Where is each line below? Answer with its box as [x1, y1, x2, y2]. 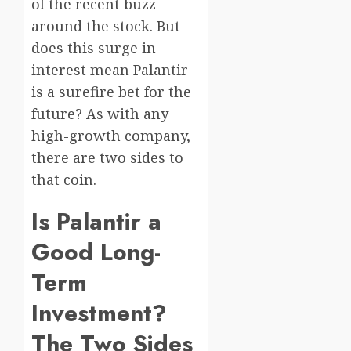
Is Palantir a [31, 204, 161, 239]
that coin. [31, 170, 96, 190]
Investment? [31, 296, 167, 331]
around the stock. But [31, 16, 180, 36]
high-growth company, [31, 126, 190, 146]
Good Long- [31, 235, 161, 270]
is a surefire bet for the [31, 82, 191, 102]
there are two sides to [31, 148, 183, 168]
